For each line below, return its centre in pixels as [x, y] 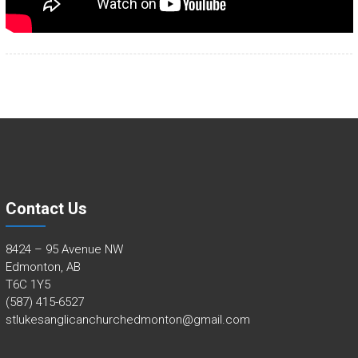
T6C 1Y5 [28, 285]
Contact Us [46, 209]
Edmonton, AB [43, 267]
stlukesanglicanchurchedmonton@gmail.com [127, 320]
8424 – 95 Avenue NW [64, 250]
